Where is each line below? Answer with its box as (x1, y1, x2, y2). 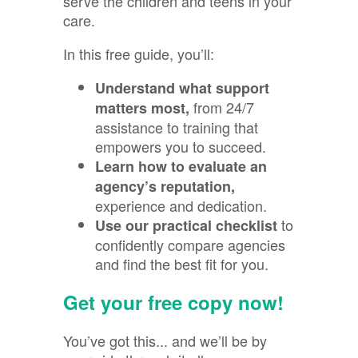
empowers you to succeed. (95, 136, 266, 157)
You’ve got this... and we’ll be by (63, 330, 267, 352)
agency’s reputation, (95, 176, 235, 197)
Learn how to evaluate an (95, 156, 267, 177)
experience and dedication (95, 195, 263, 217)
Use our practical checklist (95, 215, 277, 237)
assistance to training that (95, 117, 258, 138)
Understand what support (95, 78, 269, 99)
